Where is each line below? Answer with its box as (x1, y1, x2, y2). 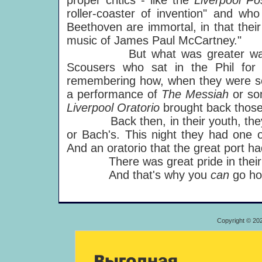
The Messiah (161, 88, 233, 101)
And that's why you (67, 168, 211, 181)
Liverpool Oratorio (67, 101, 163, 114)
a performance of (67, 88, 161, 101)
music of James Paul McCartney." (67, 34, 242, 47)
